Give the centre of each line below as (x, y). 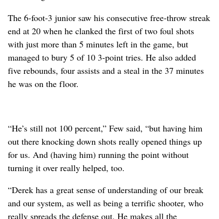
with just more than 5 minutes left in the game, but (98, 44)
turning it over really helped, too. (66, 167)
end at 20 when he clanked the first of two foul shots (101, 31)
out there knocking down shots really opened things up (105, 141)
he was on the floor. (43, 83)
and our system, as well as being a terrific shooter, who (106, 203)
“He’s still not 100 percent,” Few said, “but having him (105, 128)
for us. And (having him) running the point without (98, 154)
